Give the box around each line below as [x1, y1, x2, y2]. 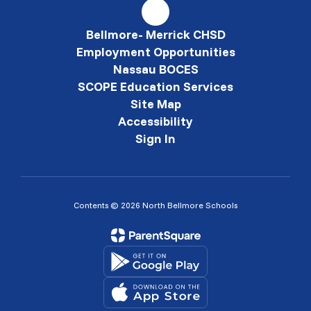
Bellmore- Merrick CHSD [85, 26, 226, 42]
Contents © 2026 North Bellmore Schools [74, 200, 237, 210]
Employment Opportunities [76, 44, 235, 60]
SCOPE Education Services [78, 78, 233, 94]
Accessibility [118, 113, 193, 129]
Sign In [135, 131, 176, 146]
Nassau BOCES [112, 61, 199, 77]
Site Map [130, 96, 181, 112]
